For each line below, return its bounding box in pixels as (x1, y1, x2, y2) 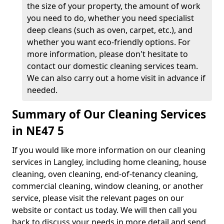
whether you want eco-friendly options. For (27, 36, 190, 47)
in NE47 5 (12, 123, 64, 138)
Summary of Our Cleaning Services (12, 106, 206, 122)
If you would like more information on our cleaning (12, 144, 205, 155)
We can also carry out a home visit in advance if (27, 72, 205, 83)
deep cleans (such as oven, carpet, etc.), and (27, 24, 192, 35)
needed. (27, 84, 59, 95)
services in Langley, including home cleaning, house (12, 156, 206, 167)
